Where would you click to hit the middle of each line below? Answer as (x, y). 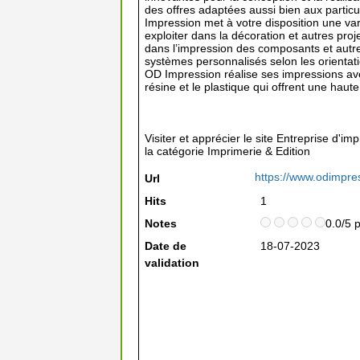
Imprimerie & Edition (259, 151)
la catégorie (176, 151)
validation (172, 263)
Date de (166, 246)
